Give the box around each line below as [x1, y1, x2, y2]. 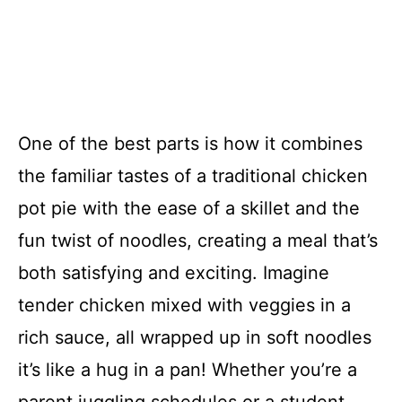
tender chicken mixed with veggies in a [18, 294, 351, 317]
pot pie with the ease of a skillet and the [18, 197, 360, 220]
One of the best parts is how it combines [18, 133, 363, 155]
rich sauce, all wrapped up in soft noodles [18, 327, 371, 349]
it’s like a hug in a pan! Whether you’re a [18, 359, 357, 381]
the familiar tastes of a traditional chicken [18, 165, 368, 188]
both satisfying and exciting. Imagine [18, 262, 329, 284]
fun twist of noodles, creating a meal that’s [18, 230, 378, 252]
